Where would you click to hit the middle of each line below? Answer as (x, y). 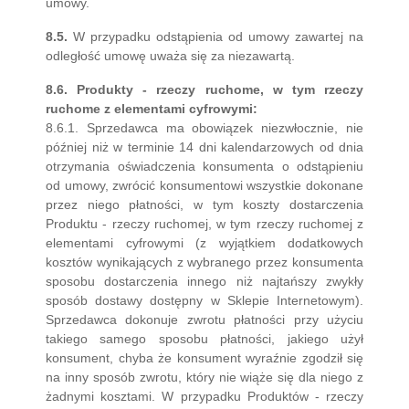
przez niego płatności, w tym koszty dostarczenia (204, 204)
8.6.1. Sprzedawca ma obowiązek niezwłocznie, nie (204, 128)
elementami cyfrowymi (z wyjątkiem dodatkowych (204, 243)
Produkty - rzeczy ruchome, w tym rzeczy (220, 89)
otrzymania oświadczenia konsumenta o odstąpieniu (204, 166)
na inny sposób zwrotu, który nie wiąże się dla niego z (204, 377)
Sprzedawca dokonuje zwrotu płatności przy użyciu (204, 320)
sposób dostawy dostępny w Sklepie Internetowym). (204, 300)
